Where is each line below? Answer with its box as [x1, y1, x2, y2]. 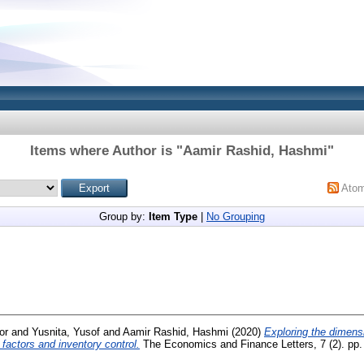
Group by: [99, 210, 149, 223]
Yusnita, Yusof [32, 325, 100, 338]
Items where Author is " [30, 143, 183, 158]
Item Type [149, 210, 197, 223]
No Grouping [206, 210, 265, 223]
